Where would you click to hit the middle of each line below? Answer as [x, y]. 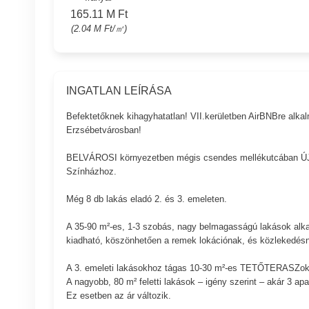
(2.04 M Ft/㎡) [99, 28]
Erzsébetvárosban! [103, 130]
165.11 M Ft [99, 14]
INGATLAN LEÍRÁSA [119, 90]
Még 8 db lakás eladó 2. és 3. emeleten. [146, 199]
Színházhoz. [91, 172]
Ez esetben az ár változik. [118, 296]
